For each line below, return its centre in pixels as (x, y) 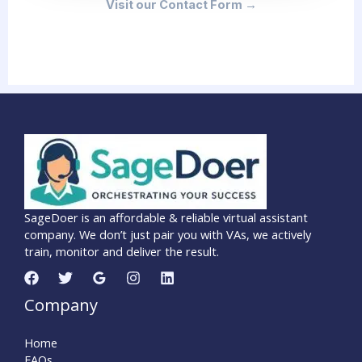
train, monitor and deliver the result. (122, 252)
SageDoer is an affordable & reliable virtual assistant (166, 218)
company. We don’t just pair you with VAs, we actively (168, 235)
